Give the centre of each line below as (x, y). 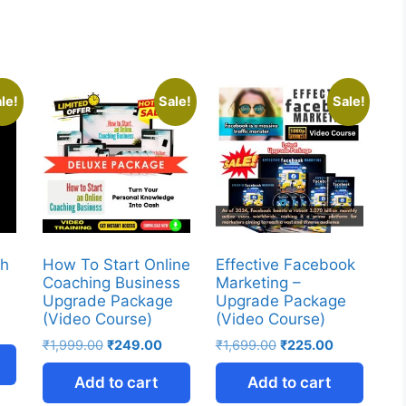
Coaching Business (111, 283)
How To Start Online (116, 265)
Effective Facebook (285, 265)
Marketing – (258, 283)
